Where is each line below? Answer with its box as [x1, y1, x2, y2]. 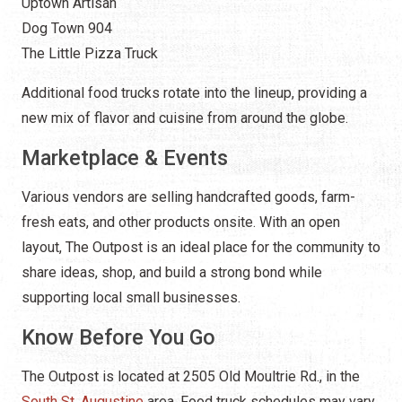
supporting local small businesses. [22, 289, 240, 307]
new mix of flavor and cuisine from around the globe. [22, 109, 348, 127]
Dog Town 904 [22, 20, 112, 38]
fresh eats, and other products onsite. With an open [22, 214, 340, 232]
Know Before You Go [22, 325, 215, 351]
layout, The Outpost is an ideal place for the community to [22, 239, 380, 257]
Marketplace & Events [22, 145, 228, 171]
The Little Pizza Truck [22, 45, 158, 63]
